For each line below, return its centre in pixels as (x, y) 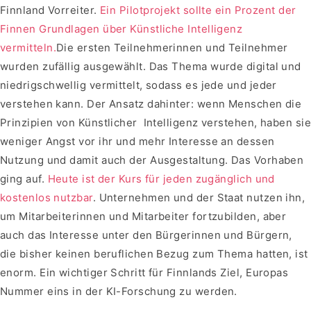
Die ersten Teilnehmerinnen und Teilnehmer (172, 48)
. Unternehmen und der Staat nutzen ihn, (199, 198)
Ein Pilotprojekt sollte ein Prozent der (198, 10)
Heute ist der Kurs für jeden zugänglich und (161, 179)
